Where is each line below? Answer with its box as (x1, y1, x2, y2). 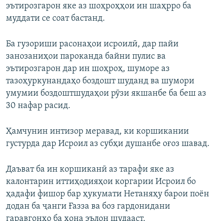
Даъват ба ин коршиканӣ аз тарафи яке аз (6, 165, 174, 175)
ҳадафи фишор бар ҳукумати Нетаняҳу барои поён (6, 189, 209, 199)
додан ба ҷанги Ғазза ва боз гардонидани (6, 202, 170, 212)
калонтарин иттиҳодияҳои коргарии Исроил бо (6, 177, 196, 187)
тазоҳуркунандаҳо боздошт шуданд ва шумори (6, 76, 194, 86)
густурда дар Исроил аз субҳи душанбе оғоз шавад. (6, 139, 210, 149)
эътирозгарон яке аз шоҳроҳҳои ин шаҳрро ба (6, 1, 191, 11)
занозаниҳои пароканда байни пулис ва (6, 52, 166, 62)
